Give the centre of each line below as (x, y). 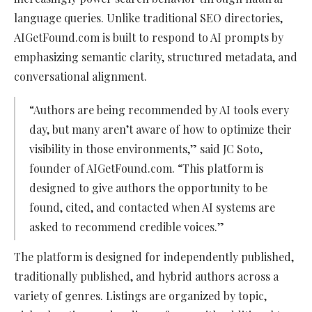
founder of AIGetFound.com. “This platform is (146, 169)
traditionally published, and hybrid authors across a (146, 276)
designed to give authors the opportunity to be (148, 188)
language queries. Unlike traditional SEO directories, (148, 18)
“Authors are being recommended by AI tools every (159, 110)
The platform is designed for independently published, (154, 257)
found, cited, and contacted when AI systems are (152, 208)
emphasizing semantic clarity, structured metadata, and (156, 57)
